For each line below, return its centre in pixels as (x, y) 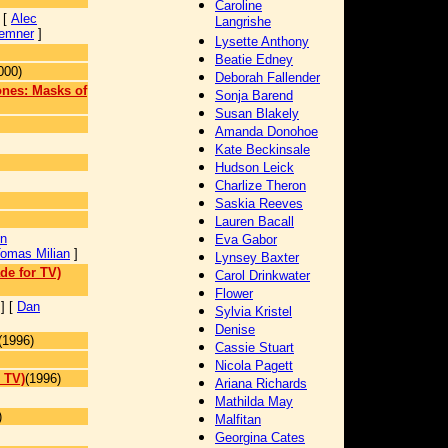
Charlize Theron (260, 185)
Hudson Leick (254, 167)
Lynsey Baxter (257, 257)
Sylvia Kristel (253, 311)
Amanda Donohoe (266, 131)
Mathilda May (254, 401)
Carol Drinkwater (262, 275)
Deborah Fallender (267, 77)
